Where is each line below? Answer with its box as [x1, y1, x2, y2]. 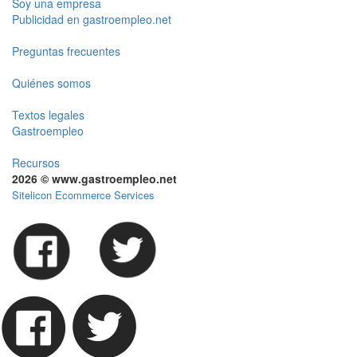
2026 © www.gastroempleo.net [12, 171, 177, 186]
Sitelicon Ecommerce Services [12, 187, 155, 202]
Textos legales [12, 107, 84, 123]
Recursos [12, 155, 60, 171]
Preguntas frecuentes [12, 43, 120, 59]
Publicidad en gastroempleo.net [12, 11, 171, 27]
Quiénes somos [12, 75, 91, 91]
